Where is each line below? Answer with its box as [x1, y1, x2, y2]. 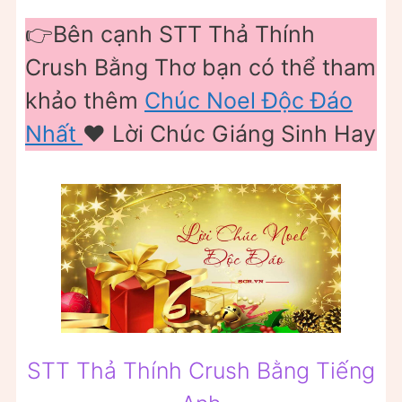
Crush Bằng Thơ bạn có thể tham [25, 53, 376, 81]
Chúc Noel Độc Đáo [144, 86, 353, 114]
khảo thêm [25, 86, 144, 114]
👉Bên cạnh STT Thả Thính [25, 20, 315, 48]
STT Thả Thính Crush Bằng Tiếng [27, 356, 375, 384]
